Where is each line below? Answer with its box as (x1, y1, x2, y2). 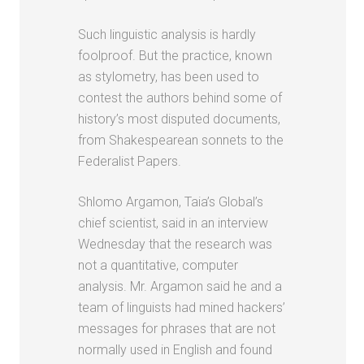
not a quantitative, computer (78, 257, 239, 273)
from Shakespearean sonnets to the (78, 132, 284, 148)
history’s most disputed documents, (78, 110, 281, 127)
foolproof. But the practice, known (78, 47, 273, 63)
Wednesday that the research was (78, 236, 273, 252)
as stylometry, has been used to (78, 68, 260, 84)
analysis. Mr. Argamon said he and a (78, 278, 283, 294)
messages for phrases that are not (78, 320, 276, 336)
